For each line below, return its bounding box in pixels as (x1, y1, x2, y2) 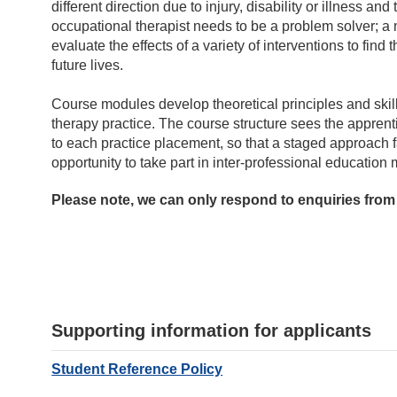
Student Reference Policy (51, 361, 223, 377)
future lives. (51, 57, 124, 73)
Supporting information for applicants (51, 320, 372, 340)
